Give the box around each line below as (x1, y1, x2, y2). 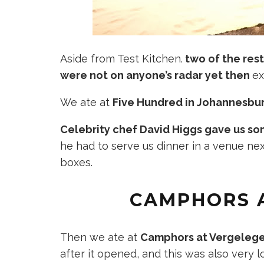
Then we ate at (60, 231, 140, 244)
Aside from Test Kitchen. (60, 52, 183, 65)
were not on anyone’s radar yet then (60, 69, 252, 82)
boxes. (60, 156, 93, 169)
